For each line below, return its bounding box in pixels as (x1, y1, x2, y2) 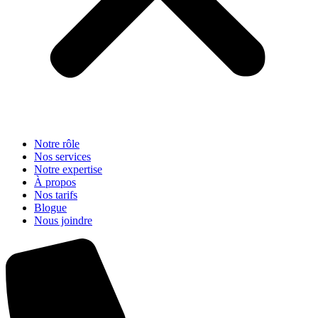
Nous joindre (34, 214, 92, 226)
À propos (34, 176, 76, 188)
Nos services (34, 150, 91, 163)
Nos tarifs (34, 189, 77, 201)
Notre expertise (34, 163, 102, 175)
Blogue (34, 202, 67, 214)
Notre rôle (34, 138, 79, 150)
